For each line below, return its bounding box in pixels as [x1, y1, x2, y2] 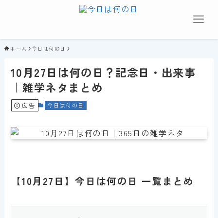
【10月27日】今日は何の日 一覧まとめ [11, 174, 194, 188]
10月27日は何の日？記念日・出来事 [11, 64, 196, 80]
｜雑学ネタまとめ [11, 79, 103, 95]
